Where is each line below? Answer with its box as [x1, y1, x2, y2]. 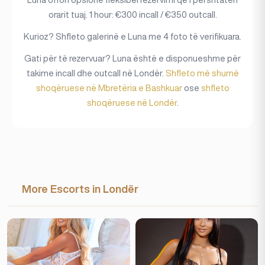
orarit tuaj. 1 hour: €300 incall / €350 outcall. [48, 10, 217, 19]
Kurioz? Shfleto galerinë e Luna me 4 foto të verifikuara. [24, 32, 241, 41]
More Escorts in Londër [22, 183, 138, 194]
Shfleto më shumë [165, 69, 239, 77]
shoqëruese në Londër [86, 98, 177, 107]
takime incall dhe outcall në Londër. [26, 69, 166, 77]
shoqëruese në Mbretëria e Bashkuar [35, 83, 182, 92]
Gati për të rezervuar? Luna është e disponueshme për [24, 54, 241, 63]
